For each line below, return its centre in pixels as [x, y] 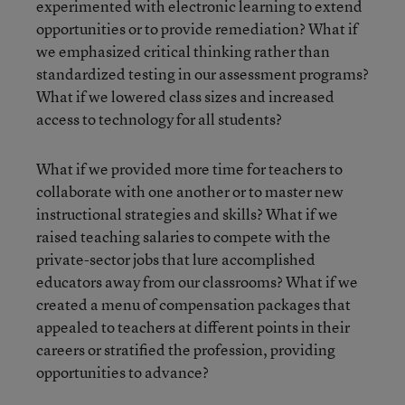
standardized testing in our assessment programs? [202, 74]
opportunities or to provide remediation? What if [197, 28]
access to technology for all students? [159, 119]
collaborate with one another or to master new [190, 191]
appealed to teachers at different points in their [193, 327]
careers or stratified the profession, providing [186, 349]
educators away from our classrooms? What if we [197, 282]
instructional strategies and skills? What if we [187, 214]
